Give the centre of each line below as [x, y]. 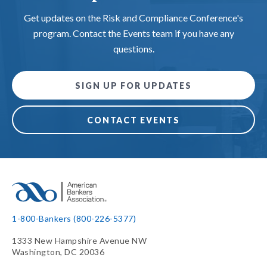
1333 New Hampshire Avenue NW [79, 241]
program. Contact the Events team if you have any [133, 33]
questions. [133, 49]
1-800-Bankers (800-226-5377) [74, 219]
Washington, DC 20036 [58, 252]
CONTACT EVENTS [133, 120]
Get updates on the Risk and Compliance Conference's [133, 18]
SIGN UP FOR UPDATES [133, 86]
